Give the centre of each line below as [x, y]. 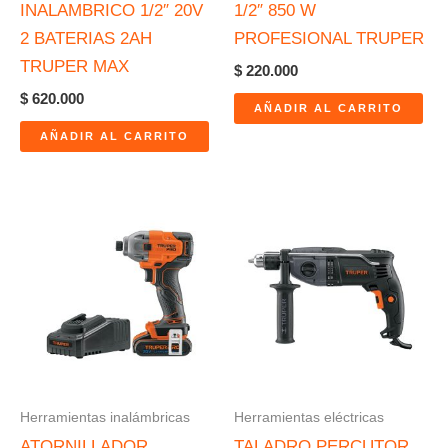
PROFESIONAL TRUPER [329, 38]
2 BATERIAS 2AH [86, 38]
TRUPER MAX [74, 66]
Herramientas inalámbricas [105, 416]
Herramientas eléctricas [309, 416]
